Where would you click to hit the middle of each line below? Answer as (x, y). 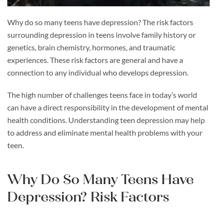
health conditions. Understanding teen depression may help (106, 120)
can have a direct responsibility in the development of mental (108, 108)
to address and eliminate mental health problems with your (105, 133)
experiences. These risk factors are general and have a (95, 60)
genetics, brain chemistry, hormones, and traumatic (91, 47)
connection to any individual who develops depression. (98, 73)
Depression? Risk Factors (90, 197)
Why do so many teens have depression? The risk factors (100, 22)
